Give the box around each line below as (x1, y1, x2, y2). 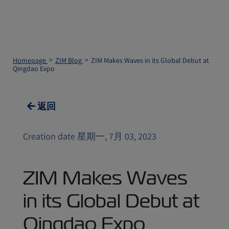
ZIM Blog (55, 56, 83, 65)
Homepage (13, 56, 48, 65)
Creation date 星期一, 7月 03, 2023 (23, 130, 156, 142)
